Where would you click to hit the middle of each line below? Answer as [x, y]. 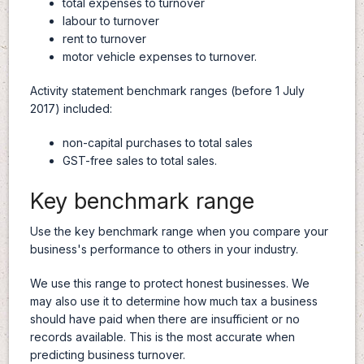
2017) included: [71, 109]
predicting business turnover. [107, 355]
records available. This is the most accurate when [162, 337]
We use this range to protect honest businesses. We [169, 284]
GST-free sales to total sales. [139, 161]
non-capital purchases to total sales [157, 143]
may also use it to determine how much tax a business [173, 301]
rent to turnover [104, 39]
